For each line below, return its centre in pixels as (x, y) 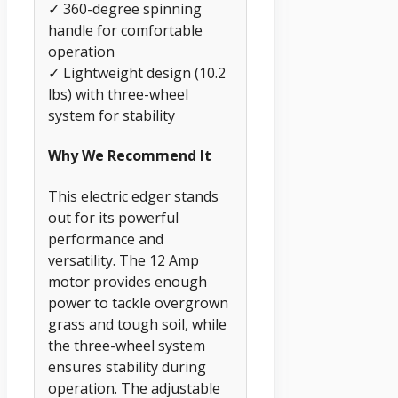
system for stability (111, 116)
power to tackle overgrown (138, 302)
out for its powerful (113, 217)
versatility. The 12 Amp (123, 260)
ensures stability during (127, 366)
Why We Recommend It (130, 156)
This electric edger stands (133, 196)
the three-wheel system (127, 345)
